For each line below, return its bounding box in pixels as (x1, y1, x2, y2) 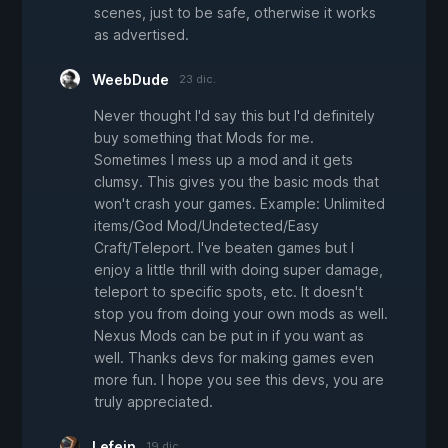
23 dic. (179, 72, 216, 87)
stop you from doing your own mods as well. (94, 305, 388, 323)
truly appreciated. (94, 393, 213, 411)
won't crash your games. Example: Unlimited (94, 195, 385, 213)
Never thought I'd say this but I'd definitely (94, 107, 375, 125)
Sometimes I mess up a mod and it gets (94, 151, 353, 169)
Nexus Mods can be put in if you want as (94, 327, 364, 345)
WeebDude (92, 71, 169, 89)
